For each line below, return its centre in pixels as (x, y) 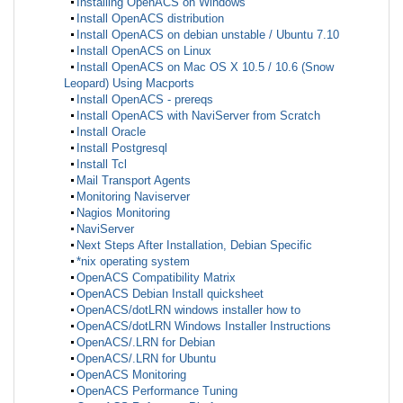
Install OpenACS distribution (150, 18)
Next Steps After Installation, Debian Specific (194, 245)
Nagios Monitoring (123, 212)
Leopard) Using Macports (129, 83)
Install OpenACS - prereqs (145, 99)
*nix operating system (133, 261)
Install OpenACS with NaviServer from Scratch (198, 115)
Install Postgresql (122, 148)
